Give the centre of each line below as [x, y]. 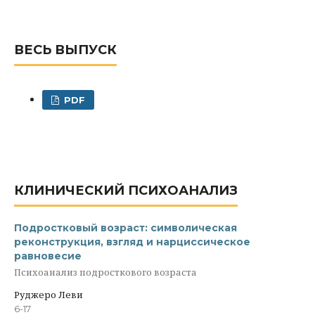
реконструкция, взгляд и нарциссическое [132, 242]
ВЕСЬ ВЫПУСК [65, 50]
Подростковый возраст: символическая [126, 228]
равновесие [48, 256]
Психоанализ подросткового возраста [105, 272]
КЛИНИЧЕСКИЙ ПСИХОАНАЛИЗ [126, 191]
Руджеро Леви [49, 294]
